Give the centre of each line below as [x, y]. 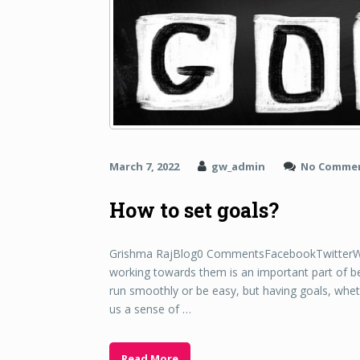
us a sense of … [150, 309]
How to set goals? [194, 211]
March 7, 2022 [144, 167]
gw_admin [238, 167]
